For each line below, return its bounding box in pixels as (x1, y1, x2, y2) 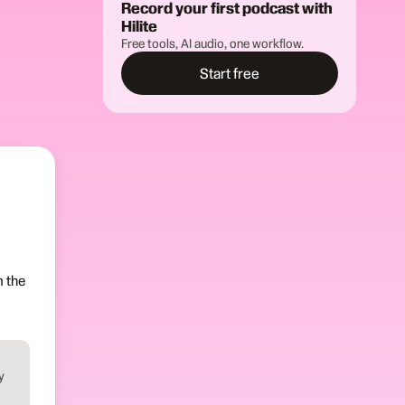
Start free (200, 64, 260, 81)
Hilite (121, 17, 158, 34)
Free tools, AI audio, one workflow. (121, 36, 305, 51)
